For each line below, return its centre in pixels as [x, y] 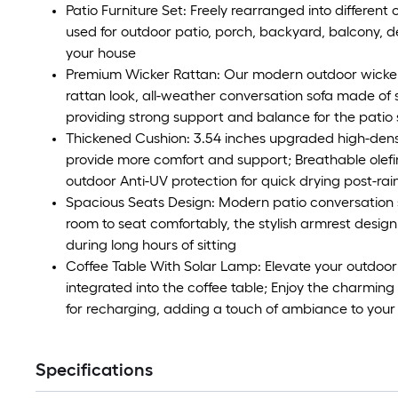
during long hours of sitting [151, 245]
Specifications [94, 370]
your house [101, 53]
